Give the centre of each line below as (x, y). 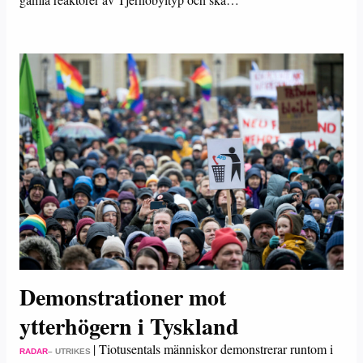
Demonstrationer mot (123, 297)
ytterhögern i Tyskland (129, 326)
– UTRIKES (69, 351)
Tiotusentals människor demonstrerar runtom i (216, 349)
